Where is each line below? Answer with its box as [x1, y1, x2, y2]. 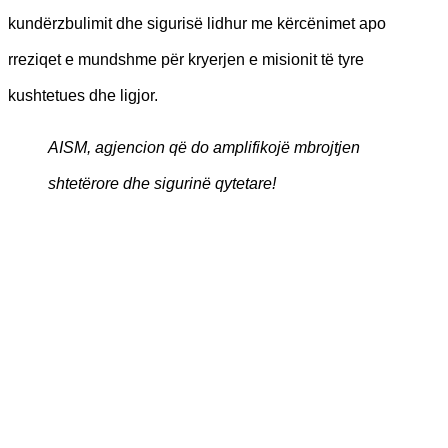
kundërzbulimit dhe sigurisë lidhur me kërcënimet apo [8, 14, 386, 32]
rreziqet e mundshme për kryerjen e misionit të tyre [8, 50, 364, 68]
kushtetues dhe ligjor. [8, 86, 158, 104]
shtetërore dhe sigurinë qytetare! [48, 174, 276, 192]
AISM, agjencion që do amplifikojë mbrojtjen [48, 138, 360, 156]
